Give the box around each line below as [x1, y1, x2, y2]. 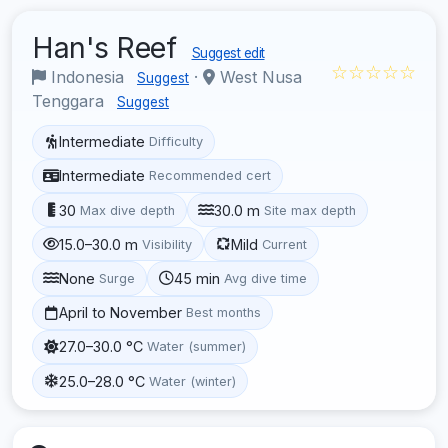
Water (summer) [147, 339, 247, 355]
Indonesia [46, 66, 129, 87]
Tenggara [32, 90, 109, 111]
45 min [174, 269, 221, 287]
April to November [59, 304, 183, 322]
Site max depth [264, 202, 357, 218]
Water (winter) [149, 373, 237, 389]
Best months [186, 305, 262, 321]
